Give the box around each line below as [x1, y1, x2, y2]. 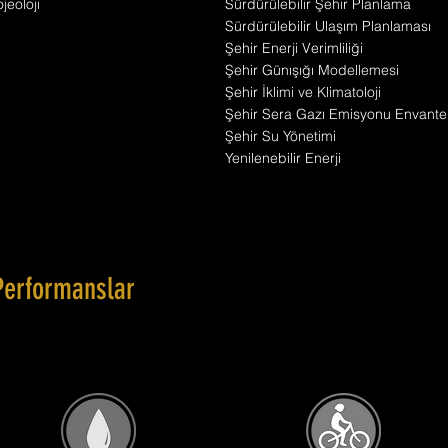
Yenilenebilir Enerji [225, 149, 341, 167]
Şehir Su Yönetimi [225, 127, 336, 145]
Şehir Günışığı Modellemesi [225, 61, 399, 79]
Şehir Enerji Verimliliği [225, 39, 363, 57]
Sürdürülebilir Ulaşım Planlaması [225, 17, 431, 35]
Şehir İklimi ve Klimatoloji [225, 83, 381, 101]
